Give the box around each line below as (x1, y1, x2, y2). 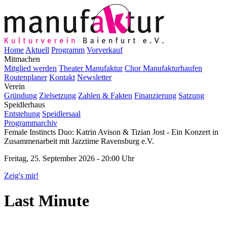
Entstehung (4, 109, 40, 119)
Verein (4, 82, 25, 91)
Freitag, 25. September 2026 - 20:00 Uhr (4, 154, 134, 163)
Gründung (4, 91, 37, 100)
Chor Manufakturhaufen (125, 64, 202, 73)
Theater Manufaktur (59, 64, 123, 73)
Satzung (178, 91, 204, 100)
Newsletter (77, 73, 111, 82)
